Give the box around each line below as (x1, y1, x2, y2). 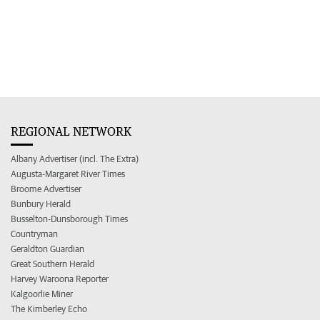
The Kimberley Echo (11, 303, 87, 314)
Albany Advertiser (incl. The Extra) (11, 153, 139, 164)
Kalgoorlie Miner (11, 288, 73, 299)
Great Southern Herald (11, 258, 94, 269)
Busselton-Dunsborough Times (11, 213, 128, 224)
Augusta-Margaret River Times (11, 168, 125, 179)
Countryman (11, 228, 58, 239)
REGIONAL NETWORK (11, 124, 131, 139)
